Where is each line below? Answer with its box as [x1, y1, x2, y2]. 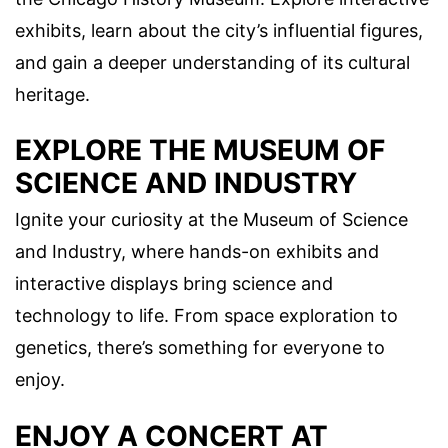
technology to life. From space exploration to [15, 305, 398, 327]
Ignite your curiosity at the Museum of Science [15, 209, 408, 231]
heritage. [15, 84, 90, 106]
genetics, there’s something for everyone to [15, 337, 385, 359]
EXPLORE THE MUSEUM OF [15, 133, 385, 168]
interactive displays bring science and [15, 273, 333, 295]
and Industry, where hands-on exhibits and [15, 241, 379, 263]
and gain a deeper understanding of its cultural [15, 52, 410, 74]
